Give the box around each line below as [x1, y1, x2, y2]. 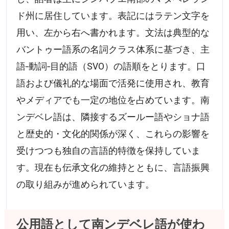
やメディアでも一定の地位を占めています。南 [16, 95, 210, 105]
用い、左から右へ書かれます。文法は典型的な [16, 27, 210, 38]
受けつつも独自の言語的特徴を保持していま [16, 145, 201, 156]
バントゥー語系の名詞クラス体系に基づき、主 [16, 44, 210, 55]
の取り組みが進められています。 [16, 179, 155, 190]
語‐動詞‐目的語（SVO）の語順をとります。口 [16, 61, 206, 72]
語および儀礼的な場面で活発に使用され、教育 [16, 78, 210, 88]
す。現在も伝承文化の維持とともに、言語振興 [16, 162, 210, 173]
